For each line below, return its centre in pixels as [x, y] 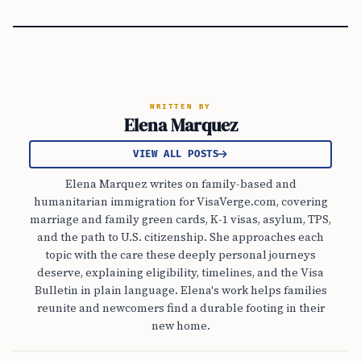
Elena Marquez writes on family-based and [180, 184]
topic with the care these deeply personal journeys [180, 255]
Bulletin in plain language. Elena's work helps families [180, 290]
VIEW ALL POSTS [176, 154]
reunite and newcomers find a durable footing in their [180, 308]
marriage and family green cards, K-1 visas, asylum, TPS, [180, 219]
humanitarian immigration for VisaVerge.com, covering [180, 201]
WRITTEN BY [180, 107]
